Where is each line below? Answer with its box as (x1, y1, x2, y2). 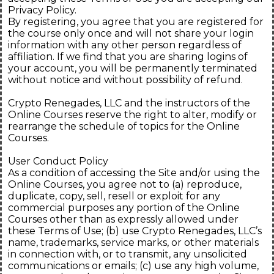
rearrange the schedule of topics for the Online (8, 120, 240, 133)
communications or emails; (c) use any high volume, (8, 260, 259, 272)
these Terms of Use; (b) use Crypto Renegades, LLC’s (8, 225, 262, 237)
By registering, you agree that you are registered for (8, 16, 264, 28)
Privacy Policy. (8, 4, 76, 17)
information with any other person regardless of (8, 39, 242, 51)
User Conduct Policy (8, 155, 108, 168)
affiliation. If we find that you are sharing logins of (8, 51, 248, 63)
